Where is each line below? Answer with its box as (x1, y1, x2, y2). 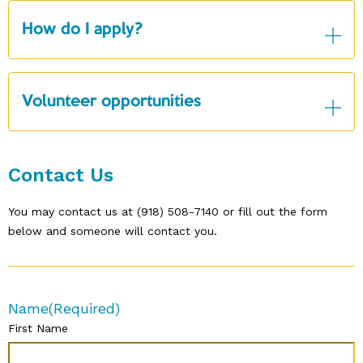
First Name (8, 321, 68, 335)
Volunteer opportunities (22, 94, 201, 109)
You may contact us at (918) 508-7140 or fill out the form (8, 204, 327, 218)
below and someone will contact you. (8, 224, 217, 237)
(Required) (49, 299, 120, 317)
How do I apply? (22, 22, 143, 37)
